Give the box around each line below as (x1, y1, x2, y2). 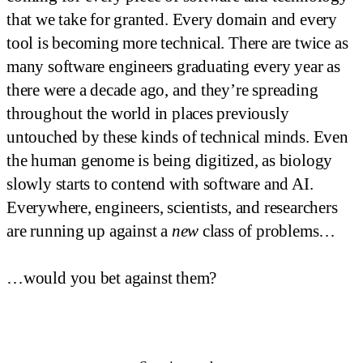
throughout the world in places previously (6, 104, 289, 124)
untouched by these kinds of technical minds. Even (6, 127, 348, 147)
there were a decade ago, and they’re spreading (6, 80, 318, 100)
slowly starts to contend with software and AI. (6, 174, 314, 194)
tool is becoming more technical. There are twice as (6, 33, 348, 53)
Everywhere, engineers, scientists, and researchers (6, 198, 338, 218)
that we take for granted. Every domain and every (6, 10, 337, 30)
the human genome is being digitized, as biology (6, 151, 333, 171)
